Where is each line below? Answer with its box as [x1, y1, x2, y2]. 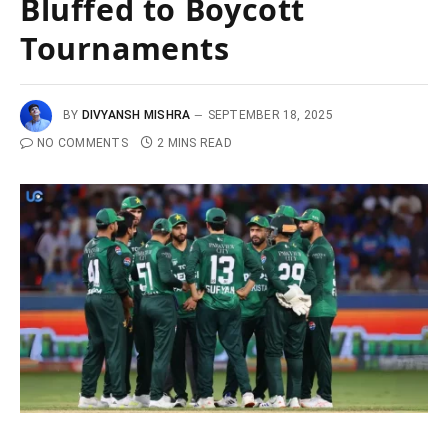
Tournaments [20, 26, 230, 69]
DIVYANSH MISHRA [81, 107, 191, 122]
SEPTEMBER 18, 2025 [207, 107, 333, 122]
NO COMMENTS [37, 135, 128, 150]
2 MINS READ [157, 135, 232, 150]
